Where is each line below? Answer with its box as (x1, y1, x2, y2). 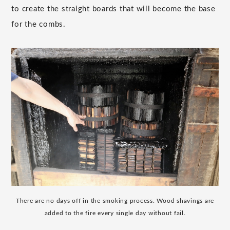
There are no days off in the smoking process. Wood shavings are (15, 198, 215, 204)
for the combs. (11, 21, 66, 29)
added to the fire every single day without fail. (44, 210, 186, 217)
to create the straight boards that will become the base (11, 5, 216, 13)
